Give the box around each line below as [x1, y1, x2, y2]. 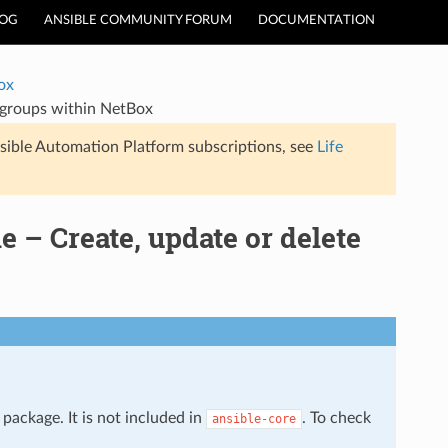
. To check [301, 409, 371, 426]
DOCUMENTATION [258, 14, 375, 27]
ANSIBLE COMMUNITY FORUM [44, 14, 232, 27]
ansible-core [211, 411, 296, 426]
